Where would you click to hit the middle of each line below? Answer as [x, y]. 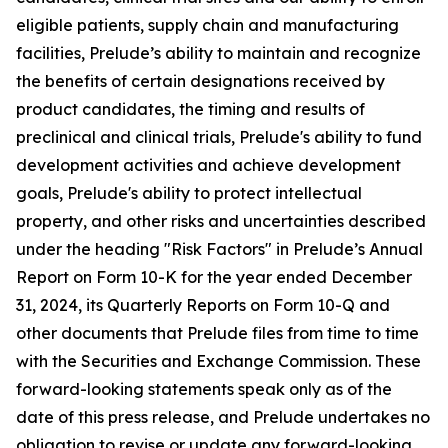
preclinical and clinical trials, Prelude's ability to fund [219, 137]
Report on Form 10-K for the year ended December [214, 277]
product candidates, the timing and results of [190, 109]
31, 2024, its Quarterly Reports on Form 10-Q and [203, 305]
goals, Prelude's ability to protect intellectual [189, 193]
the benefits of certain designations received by [200, 81]
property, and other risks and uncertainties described [221, 221]
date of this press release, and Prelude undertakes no [223, 417]
